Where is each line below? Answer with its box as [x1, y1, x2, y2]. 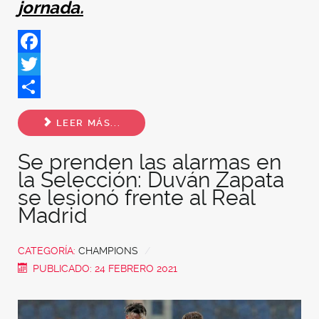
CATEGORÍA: [18, 244, 78, 256]
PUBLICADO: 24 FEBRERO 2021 [33, 262, 178, 274]
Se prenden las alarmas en [18, 149, 281, 174]
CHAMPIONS [78, 244, 138, 256]
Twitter [18, 80, 53, 94]
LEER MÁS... [53, 117, 121, 128]
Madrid [18, 202, 88, 228]
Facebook [18, 57, 70, 71]
